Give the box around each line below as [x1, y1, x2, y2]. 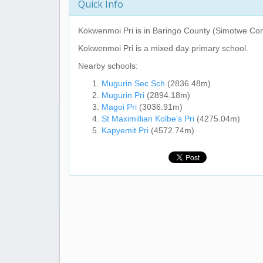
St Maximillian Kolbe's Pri [102, 114, 194, 123]
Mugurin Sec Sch [102, 79, 165, 88]
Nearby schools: [78, 61, 138, 70]
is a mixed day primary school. [133, 43, 248, 53]
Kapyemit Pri [102, 126, 149, 135]
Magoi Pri [102, 102, 137, 112]
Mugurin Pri [102, 90, 144, 100]
